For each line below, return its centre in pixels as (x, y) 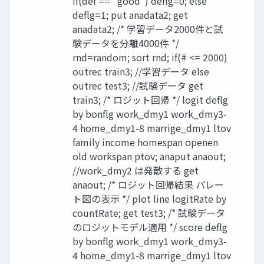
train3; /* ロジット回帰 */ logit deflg (150, 99)
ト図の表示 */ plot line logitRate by (149, 198)
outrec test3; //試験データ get (138, 85)
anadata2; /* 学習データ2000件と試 (148, 29)
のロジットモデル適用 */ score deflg (150, 227)
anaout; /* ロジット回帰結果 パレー (148, 184)
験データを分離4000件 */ (126, 43)
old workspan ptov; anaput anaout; (149, 156)
